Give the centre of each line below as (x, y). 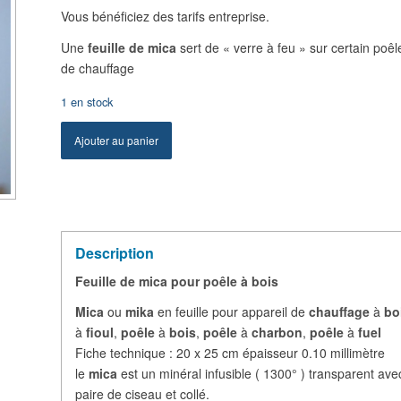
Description (115, 252)
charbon (277, 333)
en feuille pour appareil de (230, 312)
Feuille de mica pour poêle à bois (177, 281)
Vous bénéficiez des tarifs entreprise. (166, 16)
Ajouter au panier (117, 140)
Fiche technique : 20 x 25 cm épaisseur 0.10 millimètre (230, 353)
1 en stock (87, 101)
